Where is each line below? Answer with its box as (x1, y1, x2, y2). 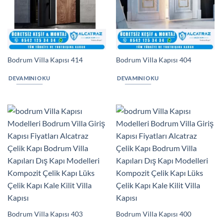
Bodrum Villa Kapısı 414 (7, 56, 83, 64)
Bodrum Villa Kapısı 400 (115, 210, 191, 218)
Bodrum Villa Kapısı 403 (7, 210, 83, 218)
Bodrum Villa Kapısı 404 (115, 56, 191, 64)
